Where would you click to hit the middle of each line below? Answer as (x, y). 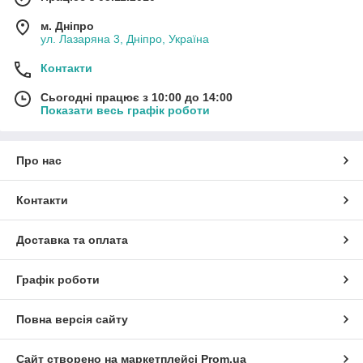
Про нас (39, 161)
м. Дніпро (67, 26)
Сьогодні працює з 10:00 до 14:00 (137, 98)
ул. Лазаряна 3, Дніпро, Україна (125, 39)
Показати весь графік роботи (125, 111)
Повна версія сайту (72, 320)
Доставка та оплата (72, 240)
